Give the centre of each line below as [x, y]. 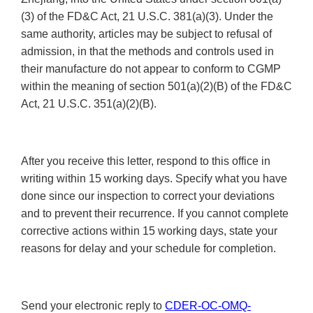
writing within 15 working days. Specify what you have [154, 179]
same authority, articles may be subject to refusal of [146, 34]
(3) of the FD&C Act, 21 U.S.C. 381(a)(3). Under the [147, 17]
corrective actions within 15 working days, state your [149, 231]
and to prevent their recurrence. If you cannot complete [155, 214]
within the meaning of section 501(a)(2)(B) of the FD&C [156, 87]
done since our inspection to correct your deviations [148, 196]
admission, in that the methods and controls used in [147, 52]
